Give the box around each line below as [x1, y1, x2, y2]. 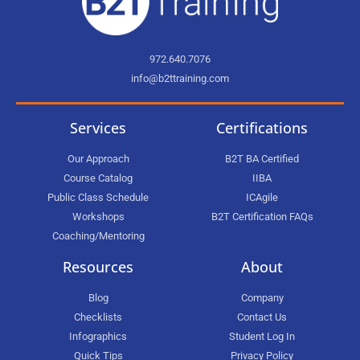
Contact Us [237, 310, 287, 323]
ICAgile [246, 190, 278, 203]
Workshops [72, 210, 125, 223]
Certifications [216, 117, 308, 137]
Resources [63, 256, 133, 276]
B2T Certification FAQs [211, 210, 313, 223]
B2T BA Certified [225, 152, 299, 165]
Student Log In [229, 329, 295, 342]
